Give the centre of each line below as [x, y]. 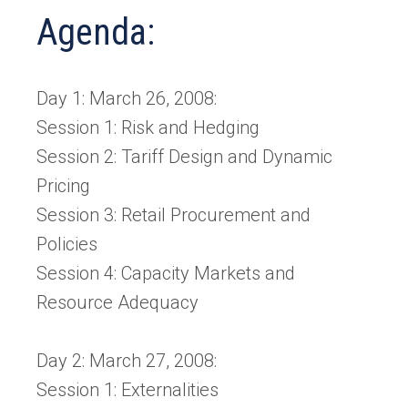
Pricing [63, 185]
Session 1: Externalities [127, 389]
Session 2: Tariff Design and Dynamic [184, 156]
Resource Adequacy [117, 302]
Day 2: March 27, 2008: [127, 360]
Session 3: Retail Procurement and [173, 214]
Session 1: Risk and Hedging [148, 127]
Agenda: [96, 32]
